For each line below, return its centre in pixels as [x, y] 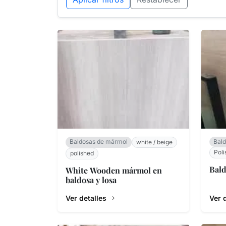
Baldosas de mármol [99, 141]
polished [82, 153]
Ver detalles [87, 198]
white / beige [154, 142]
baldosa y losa [91, 180]
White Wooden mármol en [114, 170]
